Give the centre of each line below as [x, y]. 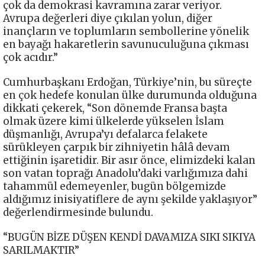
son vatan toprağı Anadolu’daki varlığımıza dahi [125, 173]
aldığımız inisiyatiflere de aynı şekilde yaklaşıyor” [130, 199]
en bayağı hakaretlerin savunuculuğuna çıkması [126, 44]
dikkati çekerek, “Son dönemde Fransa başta [115, 108]
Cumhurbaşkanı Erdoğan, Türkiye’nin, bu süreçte [127, 82]
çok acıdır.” [30, 57]
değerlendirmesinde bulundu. [78, 212]
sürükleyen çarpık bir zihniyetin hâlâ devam [117, 147]
